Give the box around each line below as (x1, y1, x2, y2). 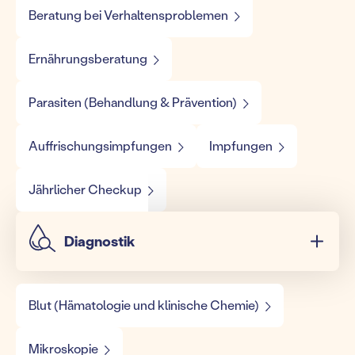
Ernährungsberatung (29, 50, 147, 67)
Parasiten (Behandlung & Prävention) (29, 94, 237, 111)
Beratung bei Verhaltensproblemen (29, 6, 228, 24)
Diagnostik (64, 231, 135, 251)
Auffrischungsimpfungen (29, 137, 172, 155)
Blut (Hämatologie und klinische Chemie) (29, 296, 259, 314)
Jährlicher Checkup (29, 181, 142, 198)
